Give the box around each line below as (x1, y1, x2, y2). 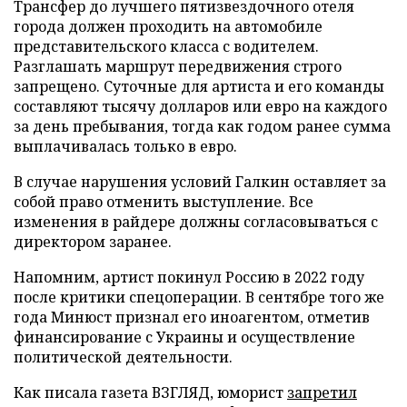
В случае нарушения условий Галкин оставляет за (14, 172, 386, 193)
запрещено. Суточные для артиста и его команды (14, 76, 384, 97)
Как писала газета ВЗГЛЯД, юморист (14, 382, 287, 403)
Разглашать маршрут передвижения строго (14, 56, 342, 77)
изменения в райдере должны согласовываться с (14, 212, 378, 233)
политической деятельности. (14, 347, 233, 368)
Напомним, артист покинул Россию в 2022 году (14, 267, 364, 288)
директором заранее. (14, 232, 172, 253)
